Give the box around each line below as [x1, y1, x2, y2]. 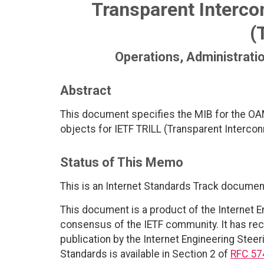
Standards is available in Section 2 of [60, 248, 230, 260]
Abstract [60, 83, 111, 98]
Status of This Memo [60, 155, 183, 170]
